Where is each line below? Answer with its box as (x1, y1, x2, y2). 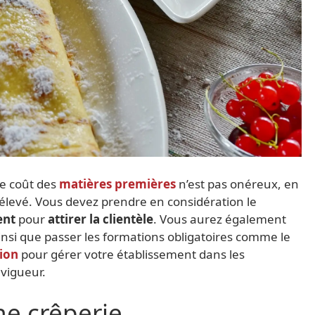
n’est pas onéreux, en (176, 175, 299, 192)
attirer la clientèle (48, 210, 153, 227)
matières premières (59, 175, 176, 192)
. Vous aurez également (153, 210, 286, 227)
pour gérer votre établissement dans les (21, 245, 245, 262)
